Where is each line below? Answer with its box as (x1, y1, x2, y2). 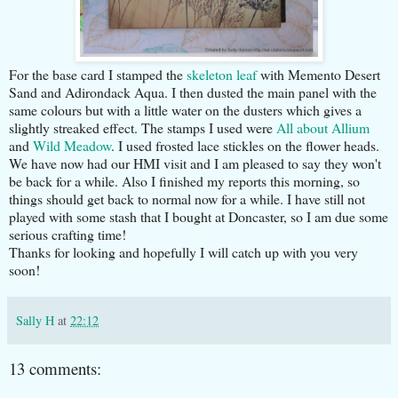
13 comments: (9, 356, 101, 379)
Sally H (16, 311, 54, 329)
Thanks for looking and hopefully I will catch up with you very (9, 242, 358, 261)
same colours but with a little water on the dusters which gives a (9, 99, 362, 119)
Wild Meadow (33, 135, 111, 155)
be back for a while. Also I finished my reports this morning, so (9, 171, 360, 190)
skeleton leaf (187, 64, 260, 84)
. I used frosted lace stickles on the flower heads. (111, 135, 379, 155)
